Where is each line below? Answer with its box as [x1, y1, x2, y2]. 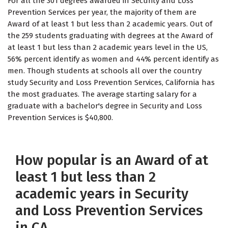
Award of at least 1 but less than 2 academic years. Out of [8, 19, 212, 29]
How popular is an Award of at [15, 152, 208, 169]
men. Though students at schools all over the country [8, 66, 202, 76]
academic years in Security [15, 185, 188, 203]
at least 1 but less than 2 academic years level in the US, [8, 43, 208, 52]
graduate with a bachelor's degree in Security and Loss [8, 101, 202, 111]
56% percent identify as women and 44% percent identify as [8, 54, 219, 64]
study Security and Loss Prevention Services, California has [8, 78, 215, 88]
